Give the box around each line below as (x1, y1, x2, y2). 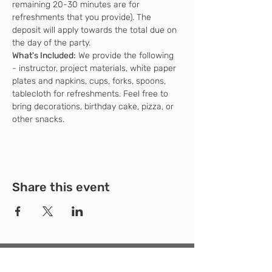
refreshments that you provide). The (12, 12, 154, 22)
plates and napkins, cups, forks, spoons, (12, 76, 168, 86)
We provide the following (76, 50, 176, 61)
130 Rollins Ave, (110, 250, 182, 262)
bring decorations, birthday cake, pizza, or (12, 101, 176, 112)
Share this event (12, 180, 110, 194)
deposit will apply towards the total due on (12, 25, 179, 35)
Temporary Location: (11, 250, 110, 262)
